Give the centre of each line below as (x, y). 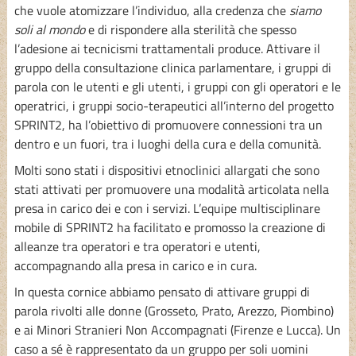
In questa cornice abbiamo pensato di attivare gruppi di (162, 291)
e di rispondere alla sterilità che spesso (190, 29)
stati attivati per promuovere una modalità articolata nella (171, 189)
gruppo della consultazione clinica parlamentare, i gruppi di (172, 67)
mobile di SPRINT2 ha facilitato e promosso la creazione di (170, 227)
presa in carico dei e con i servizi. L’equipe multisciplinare (167, 208)
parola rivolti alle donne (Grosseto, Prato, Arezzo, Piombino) (174, 310)
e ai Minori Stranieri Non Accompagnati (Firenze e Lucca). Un (177, 329)
